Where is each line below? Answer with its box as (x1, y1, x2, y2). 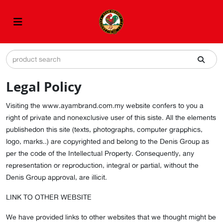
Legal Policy (6, 78, 82, 96)
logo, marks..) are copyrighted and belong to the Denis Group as (6, 137, 209, 145)
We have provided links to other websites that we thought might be (6, 213, 216, 221)
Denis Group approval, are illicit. (6, 173, 107, 181)
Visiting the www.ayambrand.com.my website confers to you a (6, 102, 204, 110)
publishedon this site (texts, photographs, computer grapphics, (6, 125, 203, 133)
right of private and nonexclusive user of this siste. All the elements (6, 113, 216, 121)
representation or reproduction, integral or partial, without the (6, 161, 199, 169)
